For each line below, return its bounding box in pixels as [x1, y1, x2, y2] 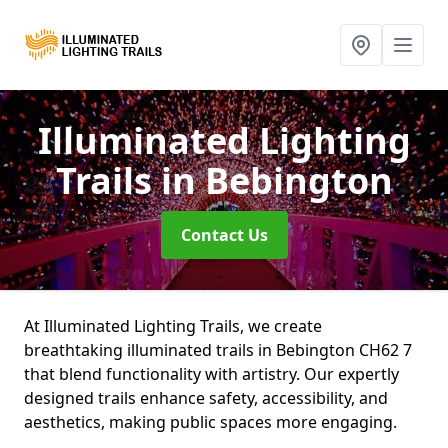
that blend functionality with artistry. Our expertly [24, 363, 399, 385]
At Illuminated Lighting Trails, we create [24, 315, 322, 337]
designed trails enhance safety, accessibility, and [24, 387, 388, 409]
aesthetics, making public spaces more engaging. [24, 411, 397, 433]
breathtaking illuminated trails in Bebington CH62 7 [24, 339, 412, 361]
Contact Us [180, 224, 268, 246]
